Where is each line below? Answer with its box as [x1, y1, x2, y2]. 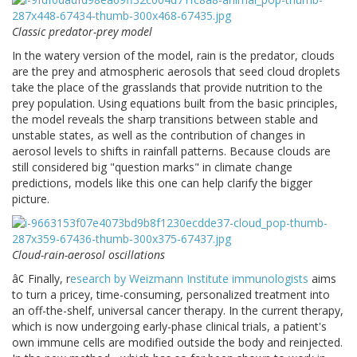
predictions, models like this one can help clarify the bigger [12, 175, 312, 191]
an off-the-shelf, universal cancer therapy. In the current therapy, [12, 303, 343, 319]
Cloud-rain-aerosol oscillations [12, 247, 165, 263]
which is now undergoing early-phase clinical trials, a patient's [12, 319, 327, 335]
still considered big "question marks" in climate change [12, 159, 292, 175]
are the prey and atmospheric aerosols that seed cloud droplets [12, 64, 340, 80]
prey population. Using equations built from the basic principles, [12, 96, 338, 112]
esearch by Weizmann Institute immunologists [70, 271, 308, 287]
